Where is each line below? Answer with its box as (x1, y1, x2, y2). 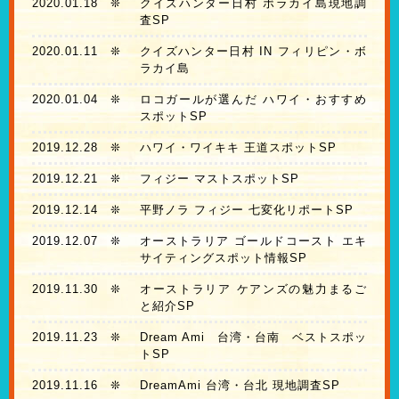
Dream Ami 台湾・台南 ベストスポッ (139, 330, 367, 345)
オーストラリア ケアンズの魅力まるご (139, 282, 367, 297)
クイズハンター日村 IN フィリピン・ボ (139, 45, 367, 59)
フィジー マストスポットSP (139, 172, 299, 186)
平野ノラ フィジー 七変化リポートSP (139, 203, 354, 217)
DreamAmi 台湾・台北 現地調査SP (139, 379, 340, 393)
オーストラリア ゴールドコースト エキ (139, 234, 367, 248)
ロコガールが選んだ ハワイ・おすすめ (139, 93, 367, 107)
